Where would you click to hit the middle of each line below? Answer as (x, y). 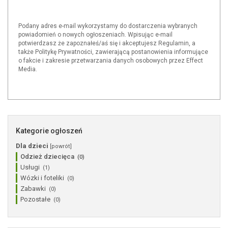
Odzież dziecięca (47, 156)
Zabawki (33, 189)
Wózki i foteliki (42, 178)
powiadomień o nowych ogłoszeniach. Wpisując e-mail (95, 35)
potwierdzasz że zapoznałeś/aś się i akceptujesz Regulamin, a (107, 43)
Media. (28, 69)
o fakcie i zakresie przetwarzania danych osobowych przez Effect (111, 61)
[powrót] (61, 146)
